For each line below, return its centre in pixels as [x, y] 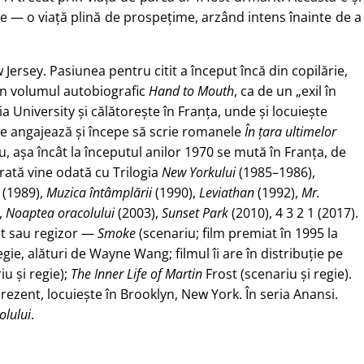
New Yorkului [200, 172]
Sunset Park [195, 213]
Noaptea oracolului [60, 213]
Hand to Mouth [191, 91]
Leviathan [227, 193]
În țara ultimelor [289, 132]
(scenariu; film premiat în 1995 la [237, 233]
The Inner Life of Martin [136, 274]
